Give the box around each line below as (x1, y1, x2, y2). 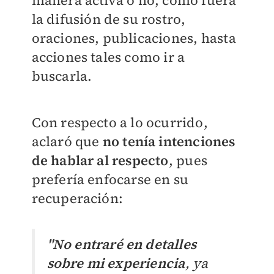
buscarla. (31, 67, 92, 86)
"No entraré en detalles (46, 235, 197, 254)
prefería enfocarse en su (31, 170, 189, 189)
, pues (168, 151, 207, 170)
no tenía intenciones (99, 132, 235, 151)
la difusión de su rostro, (31, 10, 186, 29)
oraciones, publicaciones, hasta (31, 29, 236, 48)
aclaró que (31, 132, 100, 151)
